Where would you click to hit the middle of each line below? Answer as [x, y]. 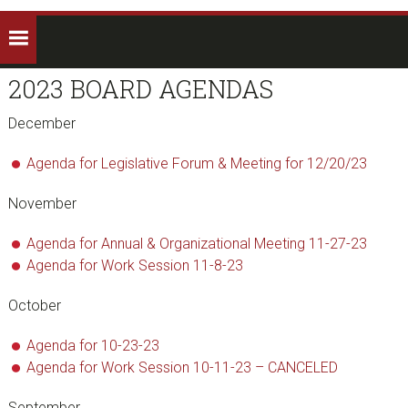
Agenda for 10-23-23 [92, 346]
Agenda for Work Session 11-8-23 [134, 265]
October [34, 306]
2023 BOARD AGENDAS [140, 89]
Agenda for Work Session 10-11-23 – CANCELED [182, 367]
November [42, 204]
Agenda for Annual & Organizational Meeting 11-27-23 [196, 244]
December [41, 123]
